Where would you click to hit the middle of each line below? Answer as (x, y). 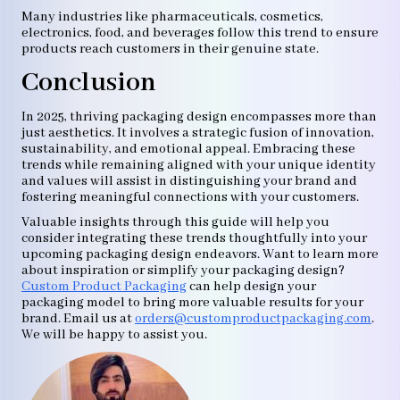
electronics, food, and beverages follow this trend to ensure (200, 33)
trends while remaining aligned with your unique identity (199, 165)
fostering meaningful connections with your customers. (190, 197)
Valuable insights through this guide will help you (175, 222)
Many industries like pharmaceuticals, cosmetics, (172, 17)
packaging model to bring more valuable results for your (192, 303)
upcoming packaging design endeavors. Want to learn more (200, 254)
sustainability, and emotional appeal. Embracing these (188, 149)
